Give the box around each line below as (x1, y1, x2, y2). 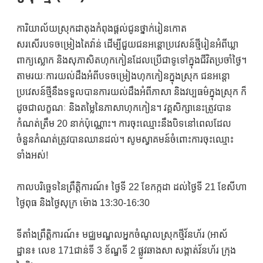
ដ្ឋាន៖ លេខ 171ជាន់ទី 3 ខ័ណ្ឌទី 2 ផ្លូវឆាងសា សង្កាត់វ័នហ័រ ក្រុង (16, 245, 236, 255)
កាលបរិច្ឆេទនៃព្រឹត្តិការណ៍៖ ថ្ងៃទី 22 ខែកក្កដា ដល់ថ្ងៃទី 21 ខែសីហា (16, 182, 247, 192)
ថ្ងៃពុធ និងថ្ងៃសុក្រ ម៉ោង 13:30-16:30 (16, 198, 150, 208)
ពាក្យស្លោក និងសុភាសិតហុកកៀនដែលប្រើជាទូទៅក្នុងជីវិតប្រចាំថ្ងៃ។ (16, 55, 247, 65)
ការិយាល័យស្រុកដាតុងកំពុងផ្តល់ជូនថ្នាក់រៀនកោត (16, 23, 187, 33)
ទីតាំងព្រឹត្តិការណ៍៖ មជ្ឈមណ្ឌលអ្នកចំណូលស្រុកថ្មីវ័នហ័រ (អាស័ (16, 230, 228, 240)
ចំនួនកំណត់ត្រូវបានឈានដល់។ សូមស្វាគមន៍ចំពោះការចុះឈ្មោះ (16, 134, 234, 144)
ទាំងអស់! (16, 150, 48, 160)
